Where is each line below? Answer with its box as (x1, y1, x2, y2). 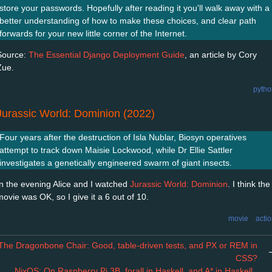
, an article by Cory (185, 49, 257, 59)
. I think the (228, 178, 270, 189)
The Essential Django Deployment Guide (29, 49, 185, 59)
